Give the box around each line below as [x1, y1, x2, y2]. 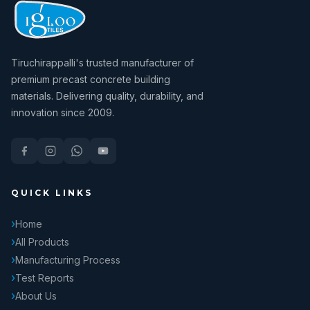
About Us [15, 289, 57, 302]
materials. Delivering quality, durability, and [11, 90, 203, 102]
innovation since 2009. [11, 107, 114, 118]
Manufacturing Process [15, 253, 120, 266]
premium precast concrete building [11, 73, 170, 85]
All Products [15, 235, 69, 248]
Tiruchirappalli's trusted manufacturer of [11, 57, 194, 69]
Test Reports [15, 271, 74, 284]
